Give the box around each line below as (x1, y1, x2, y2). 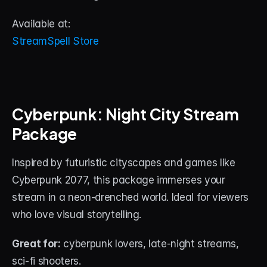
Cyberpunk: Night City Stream (12, 100, 239, 126)
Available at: (12, 18, 70, 30)
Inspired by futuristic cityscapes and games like (12, 157, 235, 169)
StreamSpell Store (12, 35, 99, 47)
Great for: (12, 238, 61, 250)
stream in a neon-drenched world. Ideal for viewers (12, 191, 249, 203)
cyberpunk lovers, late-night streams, (60, 238, 239, 250)
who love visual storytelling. (12, 209, 142, 221)
